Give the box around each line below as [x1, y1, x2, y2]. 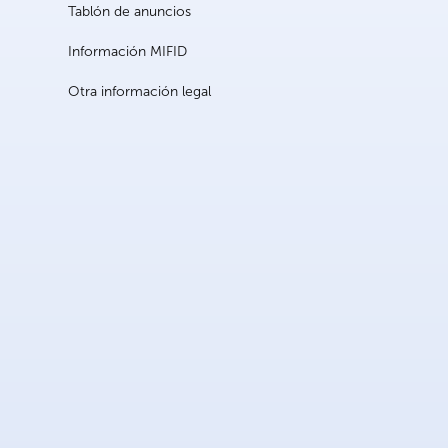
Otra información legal [68, 83, 211, 101]
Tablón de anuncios [68, 3, 191, 21]
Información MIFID [68, 43, 187, 61]
